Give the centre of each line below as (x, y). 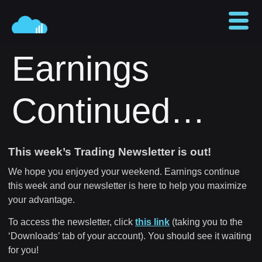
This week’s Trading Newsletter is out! (110, 152)
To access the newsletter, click (72, 222)
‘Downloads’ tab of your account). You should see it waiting (130, 236)
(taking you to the (206, 222)
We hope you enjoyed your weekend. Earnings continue (124, 172)
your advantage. (42, 200)
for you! (23, 250)
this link (152, 222)
